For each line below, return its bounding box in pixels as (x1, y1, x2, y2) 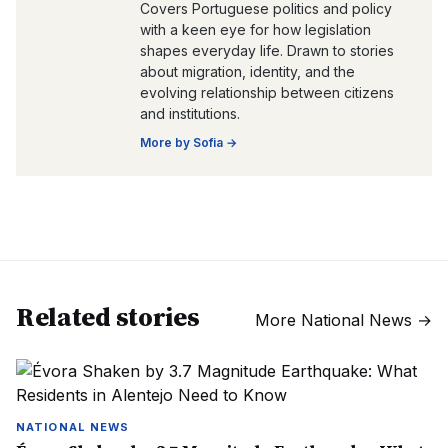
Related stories (16, 299, 200, 335)
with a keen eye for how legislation (140, 21, 371, 38)
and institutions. (140, 105, 240, 122)
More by (140, 135, 193, 150)
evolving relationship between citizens (140, 84, 394, 101)
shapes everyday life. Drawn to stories (140, 42, 394, 59)
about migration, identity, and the (140, 63, 355, 80)
